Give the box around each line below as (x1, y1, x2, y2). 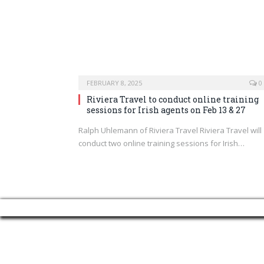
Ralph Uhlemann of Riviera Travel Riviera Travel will (78, 124, 262, 136)
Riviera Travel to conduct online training (87, 93, 259, 105)
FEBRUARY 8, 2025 (87, 78, 142, 87)
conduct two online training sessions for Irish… (78, 137, 245, 148)
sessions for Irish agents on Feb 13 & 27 (87, 104, 246, 115)
